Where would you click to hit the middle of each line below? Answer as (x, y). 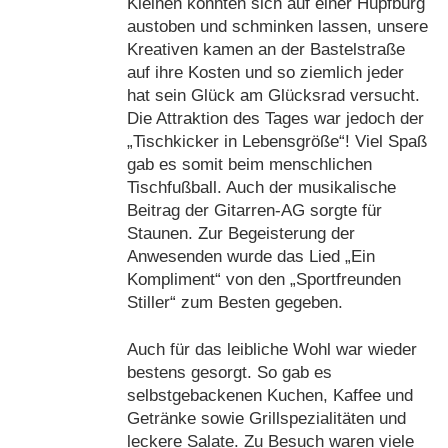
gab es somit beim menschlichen (249, 165)
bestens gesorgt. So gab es (229, 372)
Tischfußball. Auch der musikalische (261, 188)
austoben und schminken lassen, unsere (277, 27)
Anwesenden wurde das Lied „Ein (251, 257)
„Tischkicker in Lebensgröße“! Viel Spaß (277, 142)
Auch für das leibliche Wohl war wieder (272, 349)
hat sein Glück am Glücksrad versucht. (273, 96)
